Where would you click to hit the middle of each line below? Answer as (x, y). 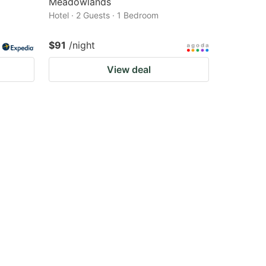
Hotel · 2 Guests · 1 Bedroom (104, 15)
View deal (129, 69)
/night (82, 45)
